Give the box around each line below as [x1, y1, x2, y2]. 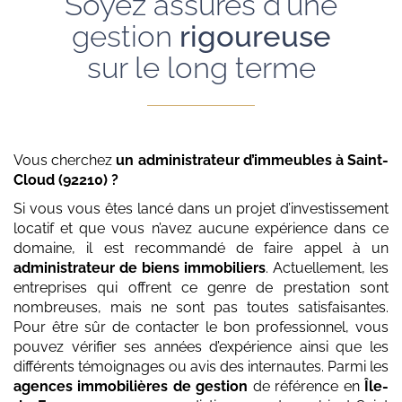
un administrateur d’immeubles [116, 151, 332, 169]
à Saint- [335, 151, 389, 169]
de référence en [248, 377, 365, 395]
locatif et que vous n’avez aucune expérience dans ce [13, 219, 389, 237]
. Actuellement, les [266, 258, 389, 276]
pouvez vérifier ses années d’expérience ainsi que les [13, 337, 389, 355]
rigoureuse [179, 18, 331, 54]
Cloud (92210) [13, 170, 108, 188]
